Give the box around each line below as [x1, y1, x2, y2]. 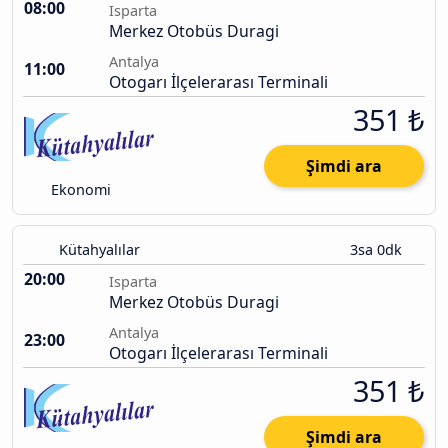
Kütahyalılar [59, 240, 140, 260]
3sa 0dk [350, 240, 406, 260]
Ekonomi [47, 180, 112, 200]
